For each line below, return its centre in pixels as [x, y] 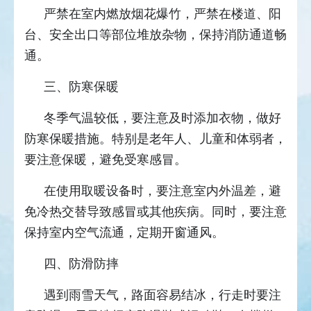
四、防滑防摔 [81, 264]
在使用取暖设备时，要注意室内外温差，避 [162, 191]
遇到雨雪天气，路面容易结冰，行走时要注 [162, 295]
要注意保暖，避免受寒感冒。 [106, 160]
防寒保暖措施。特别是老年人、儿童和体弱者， [155, 139]
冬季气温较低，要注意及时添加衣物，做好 [162, 118]
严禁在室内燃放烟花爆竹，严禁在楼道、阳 [162, 14]
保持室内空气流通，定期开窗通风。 [124, 233]
